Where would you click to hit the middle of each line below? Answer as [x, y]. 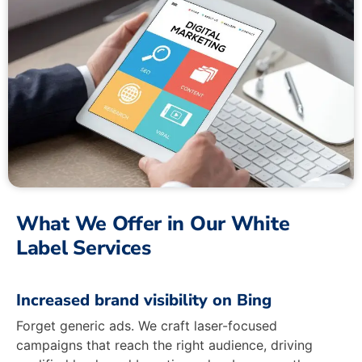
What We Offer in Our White [153, 223]
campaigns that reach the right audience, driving [164, 345]
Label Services [84, 248]
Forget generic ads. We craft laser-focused [147, 325]
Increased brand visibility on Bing [144, 300]
